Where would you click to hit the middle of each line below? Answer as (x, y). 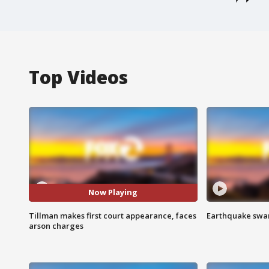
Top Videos (78, 77)
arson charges (56, 225)
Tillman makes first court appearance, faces (113, 215)
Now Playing (113, 192)
